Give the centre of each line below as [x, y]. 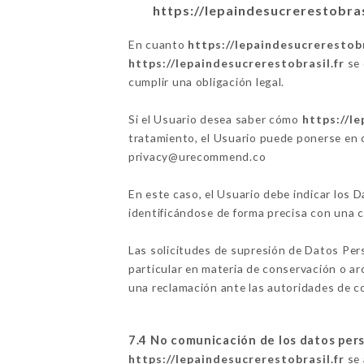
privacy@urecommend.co [197, 156]
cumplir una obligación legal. [206, 81]
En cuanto [158, 44]
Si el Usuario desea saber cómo [215, 119]
